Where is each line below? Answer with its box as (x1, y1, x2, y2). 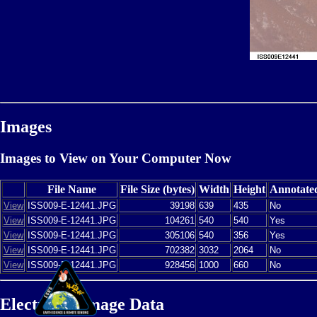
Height (234, 183, 265, 195)
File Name (47, 183, 96, 195)
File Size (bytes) (120, 183, 195, 195)
